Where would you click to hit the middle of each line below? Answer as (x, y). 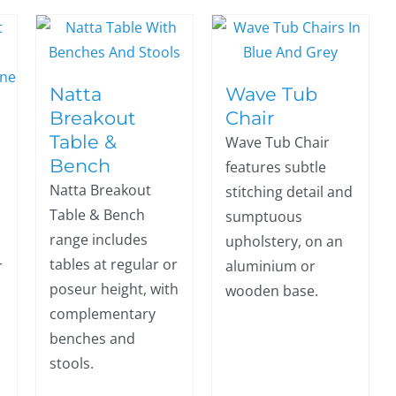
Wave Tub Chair (277, 142)
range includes (98, 240)
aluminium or (270, 266)
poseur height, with (114, 289)
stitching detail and (289, 192)
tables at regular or (113, 264)
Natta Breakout (100, 190)
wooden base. (271, 291)
